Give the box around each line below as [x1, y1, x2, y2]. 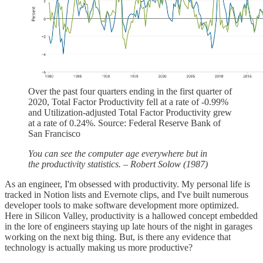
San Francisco [28, 128, 80, 139]
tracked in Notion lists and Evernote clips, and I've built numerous [5, 189, 248, 200]
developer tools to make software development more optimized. [5, 200, 239, 210]
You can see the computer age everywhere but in [28, 148, 207, 159]
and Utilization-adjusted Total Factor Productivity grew [28, 107, 232, 117]
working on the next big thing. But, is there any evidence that [5, 231, 231, 242]
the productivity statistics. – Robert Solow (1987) [28, 159, 208, 169]
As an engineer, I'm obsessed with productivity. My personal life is [5, 178, 250, 189]
